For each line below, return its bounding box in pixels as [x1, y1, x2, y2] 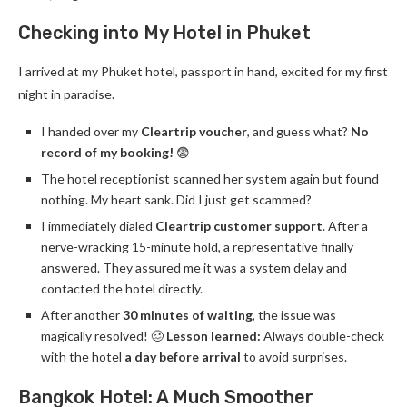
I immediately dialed [41, 218, 155, 233]
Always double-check [261, 328, 384, 343]
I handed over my [41, 124, 141, 139]
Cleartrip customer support [155, 218, 323, 233]
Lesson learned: [166, 328, 261, 343]
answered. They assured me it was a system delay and [41, 260, 347, 275]
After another [41, 307, 123, 323]
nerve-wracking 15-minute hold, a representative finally [41, 239, 353, 254]
